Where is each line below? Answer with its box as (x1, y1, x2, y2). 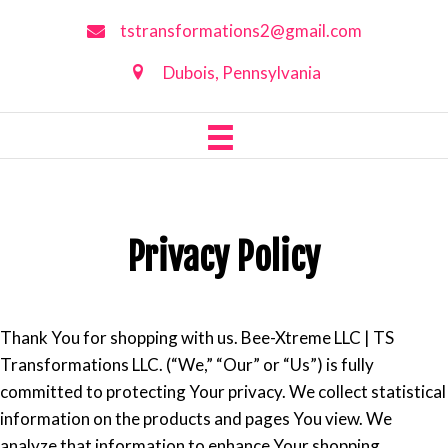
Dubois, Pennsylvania (162, 62, 321, 83)
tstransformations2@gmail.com (119, 20, 362, 41)
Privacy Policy (128, 235, 320, 281)
